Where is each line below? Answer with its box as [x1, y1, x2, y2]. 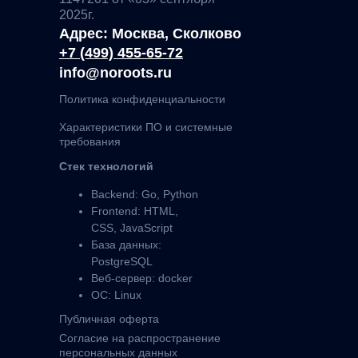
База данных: [91, 238, 161, 251]
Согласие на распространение [59, 332, 221, 344]
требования [59, 135, 121, 148]
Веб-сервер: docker [91, 272, 193, 284]
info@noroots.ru [59, 65, 172, 81]
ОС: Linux [91, 288, 141, 301]
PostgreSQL [91, 255, 153, 268]
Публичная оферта [59, 312, 159, 325]
